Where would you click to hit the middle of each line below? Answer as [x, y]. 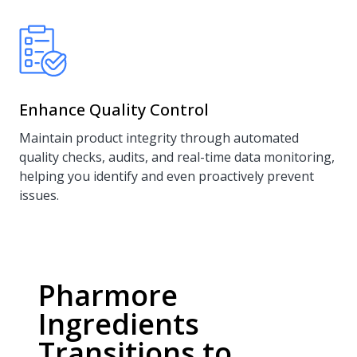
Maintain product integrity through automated [159, 138]
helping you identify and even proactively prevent [167, 176]
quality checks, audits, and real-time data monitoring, [177, 157]
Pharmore [108, 295]
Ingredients [119, 324]
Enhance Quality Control [114, 110]
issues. [39, 195]
